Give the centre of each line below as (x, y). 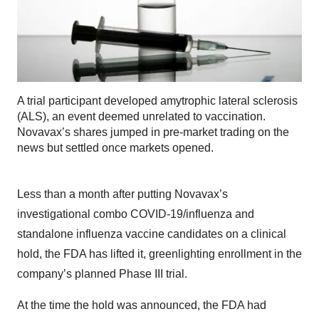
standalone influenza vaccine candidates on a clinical (152, 234)
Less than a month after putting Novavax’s (122, 194)
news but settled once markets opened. (115, 148)
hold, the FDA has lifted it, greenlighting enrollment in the (159, 254)
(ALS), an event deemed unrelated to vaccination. (141, 117)
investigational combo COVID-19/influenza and (136, 214)
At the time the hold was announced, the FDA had (142, 305)
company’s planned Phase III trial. (102, 274)
